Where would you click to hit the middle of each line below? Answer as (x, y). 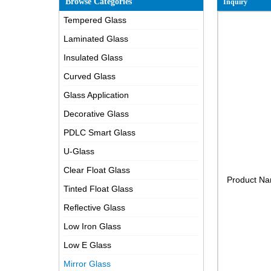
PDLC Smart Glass (100, 132)
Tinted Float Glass (98, 189)
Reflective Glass (94, 207)
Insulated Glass (93, 57)
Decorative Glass (96, 114)
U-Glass (79, 151)
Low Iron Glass (92, 226)
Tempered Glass (95, 20)
